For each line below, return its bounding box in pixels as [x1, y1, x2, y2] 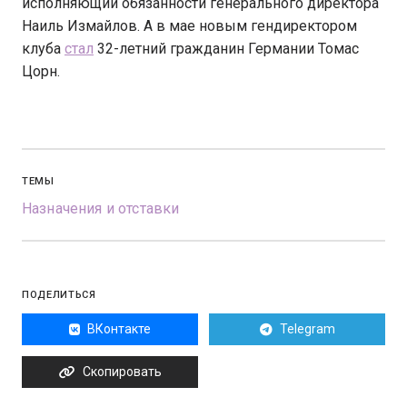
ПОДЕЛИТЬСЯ [22, 289, 96, 302]
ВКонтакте [87, 322, 151, 337]
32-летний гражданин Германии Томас [94, 40, 359, 58]
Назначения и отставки [22, 200, 180, 218]
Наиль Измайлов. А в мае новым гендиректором [22, 17, 357, 35]
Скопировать [82, 364, 162, 380]
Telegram [279, 322, 335, 337]
